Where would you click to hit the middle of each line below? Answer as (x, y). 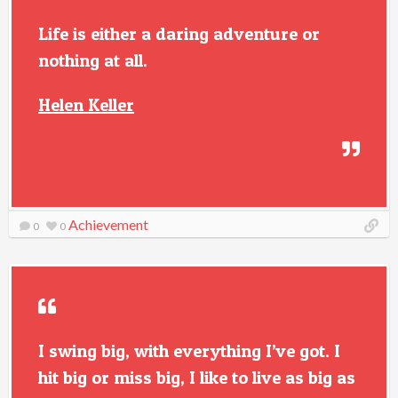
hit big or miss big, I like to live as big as (197, 378)
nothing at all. (93, 60)
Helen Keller (86, 105)
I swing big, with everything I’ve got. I (189, 351)
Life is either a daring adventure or (179, 34)
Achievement (108, 224)
